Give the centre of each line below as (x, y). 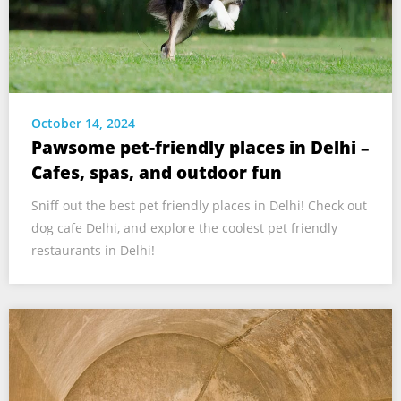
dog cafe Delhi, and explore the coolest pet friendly (184, 228)
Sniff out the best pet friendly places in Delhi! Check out (199, 206)
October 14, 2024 (83, 124)
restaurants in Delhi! (93, 251)
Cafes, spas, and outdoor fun (157, 173)
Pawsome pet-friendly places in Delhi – (200, 148)
